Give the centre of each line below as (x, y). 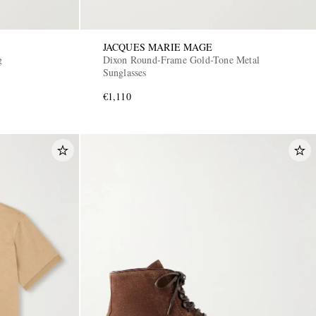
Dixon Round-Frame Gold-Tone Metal (182, 59)
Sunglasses (124, 72)
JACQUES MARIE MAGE (158, 47)
